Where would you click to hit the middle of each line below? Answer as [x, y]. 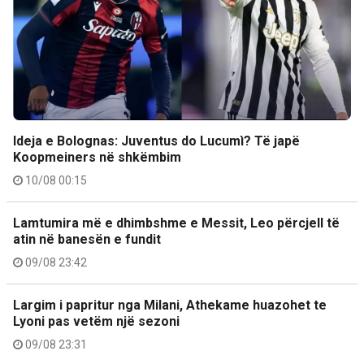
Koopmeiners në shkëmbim [97, 157]
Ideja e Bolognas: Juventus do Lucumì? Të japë [156, 141]
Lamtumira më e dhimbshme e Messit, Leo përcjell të [176, 223]
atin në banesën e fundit [87, 239]
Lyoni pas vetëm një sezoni [96, 321]
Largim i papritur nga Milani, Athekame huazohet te [170, 305]
